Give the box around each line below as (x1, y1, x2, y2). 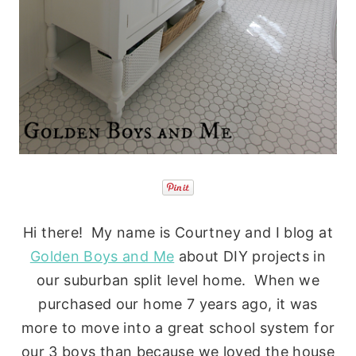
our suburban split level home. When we (36, 271, 320, 288)
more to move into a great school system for (21, 319, 335, 336)
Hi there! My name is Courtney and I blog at (23, 223, 333, 241)
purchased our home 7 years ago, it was (38, 295, 318, 312)
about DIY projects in (174, 247, 327, 265)
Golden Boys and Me (29, 247, 175, 265)
